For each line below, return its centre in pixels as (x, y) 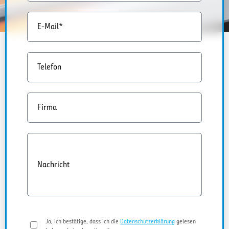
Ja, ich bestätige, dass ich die (83, 221)
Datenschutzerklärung (148, 221)
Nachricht (53, 164)
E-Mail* (50, 27)
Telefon (49, 67)
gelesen (186, 221)
